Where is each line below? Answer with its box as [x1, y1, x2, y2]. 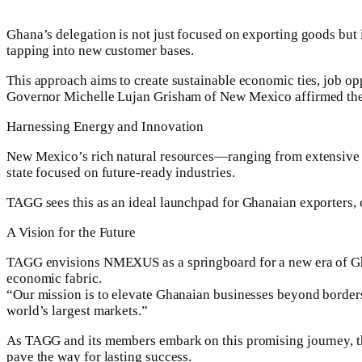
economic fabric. [6, 271, 102, 287]
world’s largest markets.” [6, 303, 148, 319]
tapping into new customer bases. [6, 43, 195, 59]
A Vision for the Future [6, 225, 137, 241]
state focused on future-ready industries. [6, 165, 235, 181]
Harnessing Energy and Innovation [6, 119, 204, 135]
